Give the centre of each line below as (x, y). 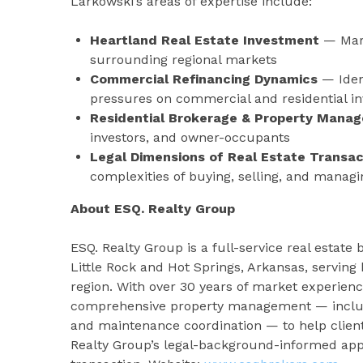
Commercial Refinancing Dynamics (204, 79)
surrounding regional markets (184, 59)
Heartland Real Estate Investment (205, 40)
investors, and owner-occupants (190, 137)
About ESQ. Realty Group (153, 208)
